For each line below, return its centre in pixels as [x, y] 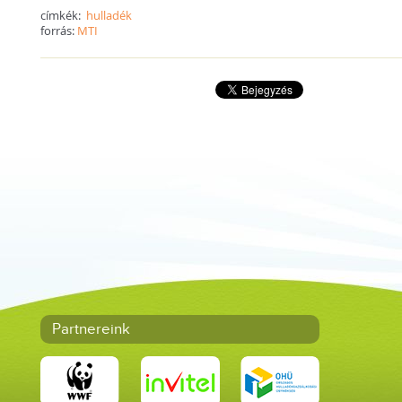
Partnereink [92, 329]
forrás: [59, 30]
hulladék [109, 15]
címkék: [64, 15]
